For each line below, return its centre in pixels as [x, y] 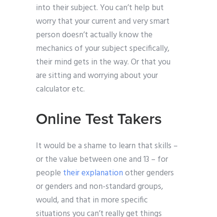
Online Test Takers [99, 119]
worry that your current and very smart [103, 22]
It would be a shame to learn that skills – [107, 146]
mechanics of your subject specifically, [103, 49]
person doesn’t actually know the [94, 35]
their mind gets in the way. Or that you [103, 62]
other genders [148, 173]
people [49, 173]
